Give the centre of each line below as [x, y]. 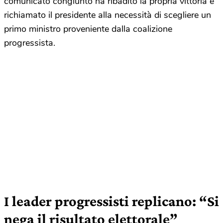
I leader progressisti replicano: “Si [111, 201]
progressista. [30, 43]
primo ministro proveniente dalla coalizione [88, 29]
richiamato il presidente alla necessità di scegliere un [108, 15]
